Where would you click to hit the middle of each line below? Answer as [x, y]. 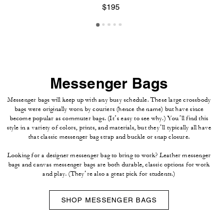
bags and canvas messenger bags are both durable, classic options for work [109, 165]
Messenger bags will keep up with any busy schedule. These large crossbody [109, 100]
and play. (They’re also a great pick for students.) [109, 174]
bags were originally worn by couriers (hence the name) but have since [109, 109]
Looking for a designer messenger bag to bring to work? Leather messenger [109, 155]
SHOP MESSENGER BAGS [109, 200]
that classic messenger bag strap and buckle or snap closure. [109, 137]
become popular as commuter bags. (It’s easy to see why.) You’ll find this [109, 118]
